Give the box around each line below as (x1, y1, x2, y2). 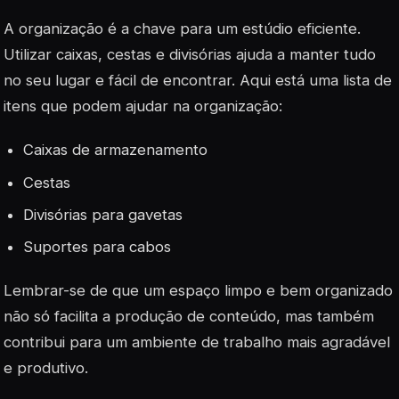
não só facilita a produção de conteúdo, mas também (4, 307, 374, 326)
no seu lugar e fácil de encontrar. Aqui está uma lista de (4, 71, 392, 90)
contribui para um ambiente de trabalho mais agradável (4, 333, 390, 352)
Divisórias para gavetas (23, 205, 183, 224)
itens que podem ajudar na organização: (4, 97, 282, 116)
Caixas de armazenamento (23, 141, 208, 159)
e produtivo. (4, 359, 88, 378)
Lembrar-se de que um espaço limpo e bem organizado (4, 281, 393, 300)
